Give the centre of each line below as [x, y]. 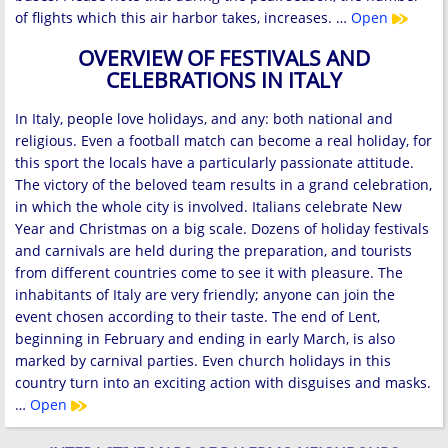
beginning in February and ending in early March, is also [205, 339]
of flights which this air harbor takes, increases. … [183, 18]
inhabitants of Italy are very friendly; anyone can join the [205, 295]
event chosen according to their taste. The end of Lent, [197, 317]
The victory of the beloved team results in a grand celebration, [223, 185]
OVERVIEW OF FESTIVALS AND [224, 57]
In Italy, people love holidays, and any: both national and [204, 119]
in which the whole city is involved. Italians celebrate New [208, 207]
